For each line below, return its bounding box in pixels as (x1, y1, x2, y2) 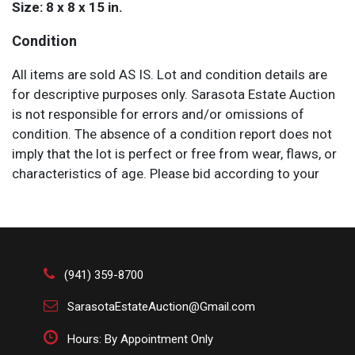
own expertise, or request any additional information (12, 185, 323, 202)
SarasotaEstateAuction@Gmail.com (67, 300, 255, 315)
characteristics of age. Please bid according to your (12, 166, 319, 182)
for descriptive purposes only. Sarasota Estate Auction (12, 86, 335, 103)
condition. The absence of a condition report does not (12, 126, 332, 143)
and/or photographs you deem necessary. (12, 205, 260, 222)
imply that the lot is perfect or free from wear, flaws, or (12, 146, 337, 162)
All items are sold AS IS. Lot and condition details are (12, 67, 327, 83)
